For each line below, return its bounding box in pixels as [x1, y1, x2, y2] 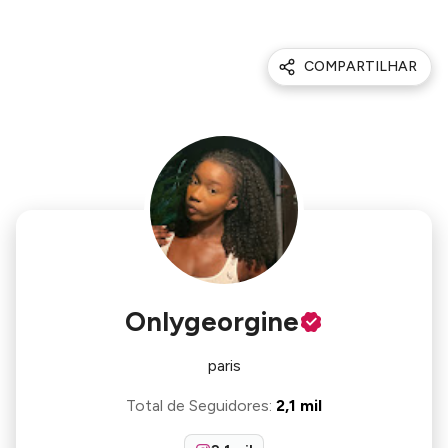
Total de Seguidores [126, 396, 269, 415]
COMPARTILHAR [304, 58, 417, 75]
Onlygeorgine [125, 305, 299, 338]
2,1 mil [276, 396, 322, 415]
